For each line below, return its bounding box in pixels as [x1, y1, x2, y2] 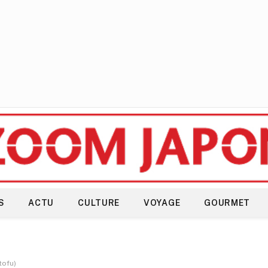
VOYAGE [144, 198, 181, 208]
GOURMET [204, 198, 251, 208]
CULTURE [78, 198, 120, 208]
